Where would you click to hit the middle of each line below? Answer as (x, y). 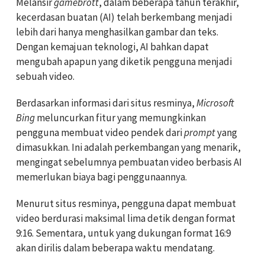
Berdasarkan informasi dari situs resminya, (106, 103)
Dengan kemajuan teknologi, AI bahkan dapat (112, 47)
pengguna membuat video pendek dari (100, 133)
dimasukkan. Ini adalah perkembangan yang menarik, (128, 148)
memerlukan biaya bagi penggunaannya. (101, 177)
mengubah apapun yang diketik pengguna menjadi (124, 62)
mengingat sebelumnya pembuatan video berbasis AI (129, 162)
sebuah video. (45, 77)
